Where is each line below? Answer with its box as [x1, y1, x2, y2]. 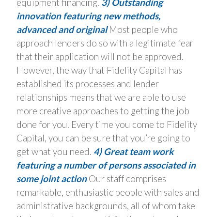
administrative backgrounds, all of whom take [16, 200, 195, 212]
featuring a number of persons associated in [16, 159, 196, 171]
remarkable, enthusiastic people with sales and [16, 186, 200, 198]
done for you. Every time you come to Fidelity [16, 119, 197, 130]
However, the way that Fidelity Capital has [16, 64, 182, 76]
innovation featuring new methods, [16, 10, 160, 22]
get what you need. [16, 146, 93, 157]
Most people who [107, 24, 178, 35]
